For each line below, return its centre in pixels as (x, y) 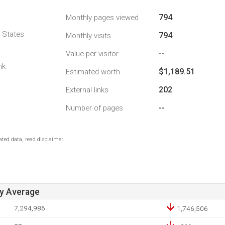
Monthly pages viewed (102, 18)
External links (87, 90)
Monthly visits (88, 36)
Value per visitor (92, 54)
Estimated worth (93, 72)
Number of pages (94, 108)
